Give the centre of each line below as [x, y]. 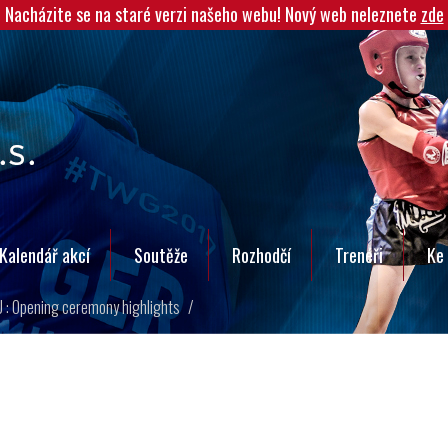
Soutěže [161, 255]
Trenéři [359, 255]
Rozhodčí [261, 255]
